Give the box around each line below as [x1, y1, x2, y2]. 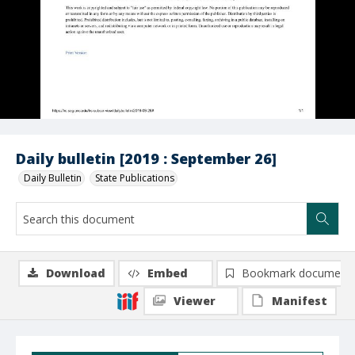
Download [46, 265, 105, 281]
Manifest [272, 293, 327, 308]
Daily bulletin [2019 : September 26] [16, 149, 277, 168]
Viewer [174, 293, 216, 308]
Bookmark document [242, 265, 351, 281]
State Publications [95, 171, 174, 185]
